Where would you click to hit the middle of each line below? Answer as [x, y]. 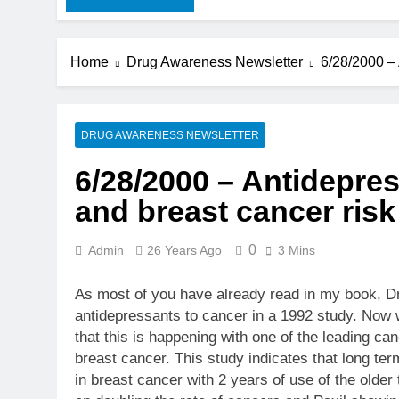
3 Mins [297, 250]
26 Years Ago [184, 250]
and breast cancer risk [235, 211]
